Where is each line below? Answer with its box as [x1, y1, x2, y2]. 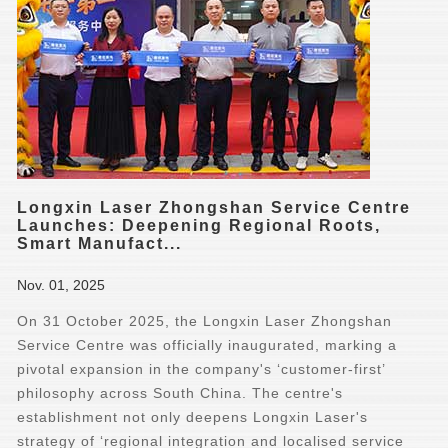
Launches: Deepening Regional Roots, [17, 217, 382, 234]
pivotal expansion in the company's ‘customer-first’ [17, 361, 386, 377]
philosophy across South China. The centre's [17, 385, 344, 401]
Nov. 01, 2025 [17, 277, 106, 293]
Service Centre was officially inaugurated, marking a [17, 337, 398, 353]
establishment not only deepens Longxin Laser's [17, 409, 369, 425]
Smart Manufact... [17, 235, 183, 252]
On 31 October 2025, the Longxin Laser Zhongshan [17, 313, 393, 329]
